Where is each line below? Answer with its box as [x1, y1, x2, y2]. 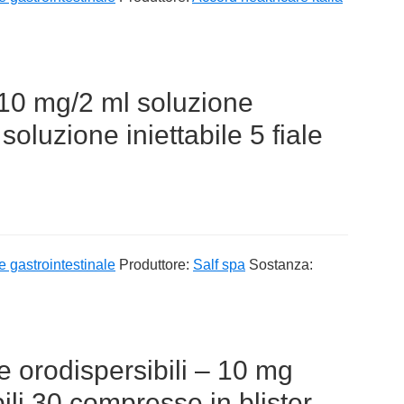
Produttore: [119, 256, 193, 272]
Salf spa [193, 256, 245, 272]
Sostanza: [249, 256, 313, 272]
